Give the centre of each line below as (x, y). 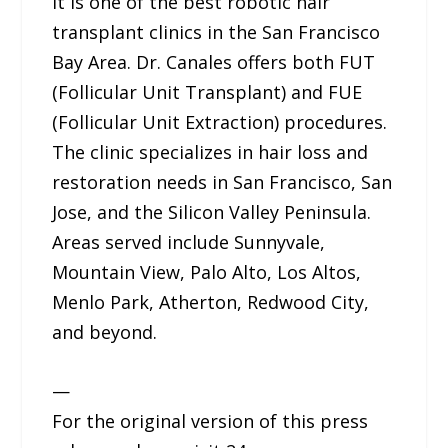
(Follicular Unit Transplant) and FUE (207, 92)
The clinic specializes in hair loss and (210, 152)
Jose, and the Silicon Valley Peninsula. (212, 212)
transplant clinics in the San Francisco (216, 32)
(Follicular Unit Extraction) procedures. (220, 122)
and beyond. (105, 332)
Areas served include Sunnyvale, (189, 242)
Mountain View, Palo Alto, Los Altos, (207, 272)
